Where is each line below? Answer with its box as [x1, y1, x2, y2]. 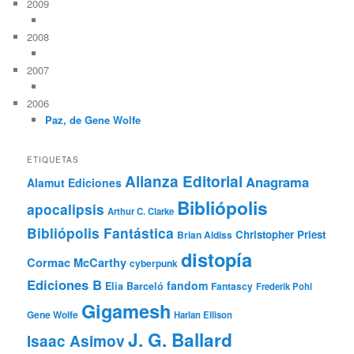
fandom [167, 277, 209, 293]
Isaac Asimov [27, 330, 126, 352]
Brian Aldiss [177, 227, 233, 242]
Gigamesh [81, 296, 171, 324]
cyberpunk [130, 255, 179, 270]
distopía [181, 245, 253, 273]
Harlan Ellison [174, 307, 233, 321]
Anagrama [246, 171, 310, 191]
